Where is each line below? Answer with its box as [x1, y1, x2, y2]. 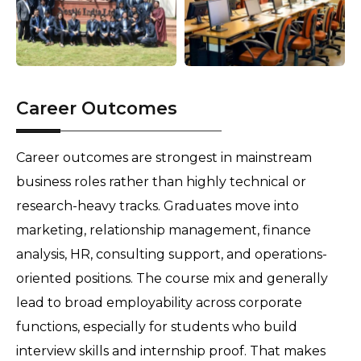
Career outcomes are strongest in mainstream [16, 150, 312, 166]
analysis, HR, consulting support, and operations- [16, 247, 327, 263]
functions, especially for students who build [16, 319, 297, 335]
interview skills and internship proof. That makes [16, 343, 326, 359]
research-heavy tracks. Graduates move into [16, 198, 299, 214]
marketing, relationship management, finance [16, 222, 311, 239]
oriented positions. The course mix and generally [16, 271, 328, 287]
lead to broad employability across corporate [16, 295, 302, 311]
